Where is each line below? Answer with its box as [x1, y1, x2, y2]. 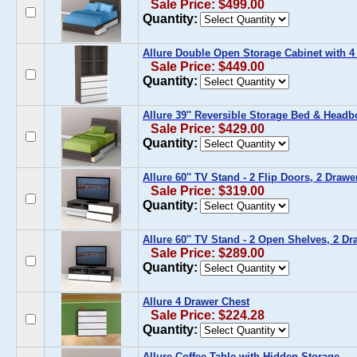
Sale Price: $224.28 [151, 308, 265, 322]
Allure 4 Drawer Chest [143, 296, 249, 308]
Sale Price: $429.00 [151, 122, 265, 135]
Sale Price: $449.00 [151, 60, 265, 73]
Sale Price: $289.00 [151, 246, 265, 260]
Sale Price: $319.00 [151, 184, 265, 198]
